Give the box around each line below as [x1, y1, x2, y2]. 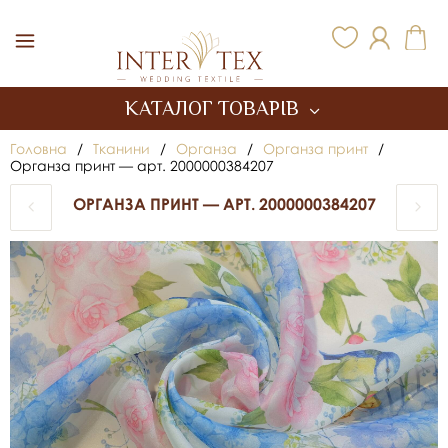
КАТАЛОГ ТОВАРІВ [124, 97, 304, 119]
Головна [10, 140, 67, 158]
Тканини [93, 140, 150, 158]
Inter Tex [114, 26, 170, 43]
